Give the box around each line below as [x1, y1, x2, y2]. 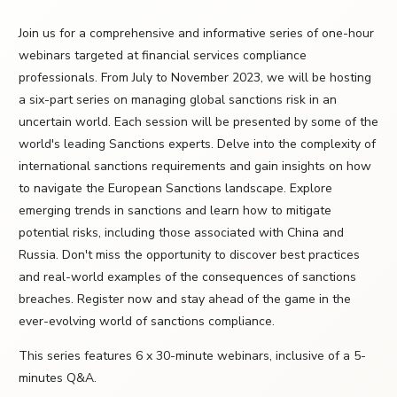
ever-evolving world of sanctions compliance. [19, 313, 275, 331]
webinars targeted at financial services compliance [19, 47, 307, 65]
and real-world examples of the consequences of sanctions [19, 269, 356, 286]
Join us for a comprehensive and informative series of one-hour [19, 25, 374, 43]
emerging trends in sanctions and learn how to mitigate [19, 202, 331, 220]
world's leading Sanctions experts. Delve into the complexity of [19, 136, 376, 153]
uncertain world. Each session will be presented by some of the [19, 113, 378, 131]
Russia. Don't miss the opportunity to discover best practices [19, 246, 360, 264]
